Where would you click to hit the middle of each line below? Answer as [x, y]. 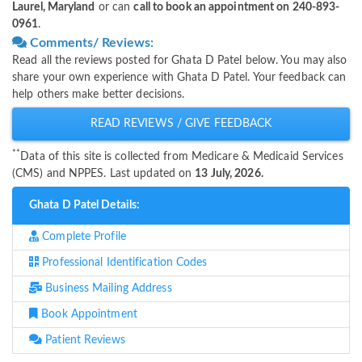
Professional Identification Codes [123, 263]
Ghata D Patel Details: [85, 206]
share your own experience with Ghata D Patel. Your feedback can [179, 78]
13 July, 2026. [229, 174]
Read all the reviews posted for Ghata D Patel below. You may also [180, 61]
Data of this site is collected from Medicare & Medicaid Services [182, 157]
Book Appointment [88, 315]
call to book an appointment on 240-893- [237, 8]
